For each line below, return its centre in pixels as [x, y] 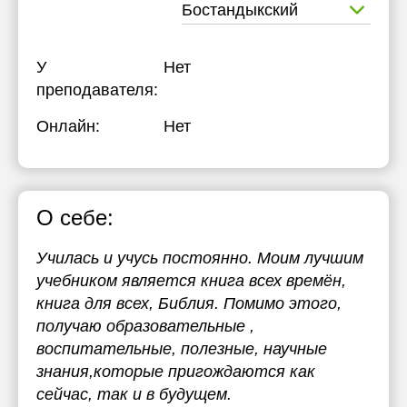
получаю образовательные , [145, 326]
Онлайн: [68, 126]
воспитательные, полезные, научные [182, 349]
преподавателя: [97, 90]
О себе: [75, 218]
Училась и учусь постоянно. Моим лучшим [200, 258]
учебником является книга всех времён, [191, 281]
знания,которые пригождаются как [176, 372]
